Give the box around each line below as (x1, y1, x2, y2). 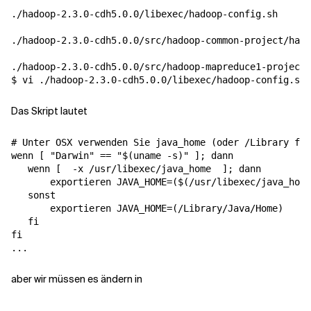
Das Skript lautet (11, 105, 87, 117)
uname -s (133, 150, 178, 161)
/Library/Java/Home (178, 203, 278, 214)
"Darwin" (50, 150, 94, 161)
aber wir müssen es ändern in (11, 273, 142, 285)
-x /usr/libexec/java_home (61, 163, 222, 174)
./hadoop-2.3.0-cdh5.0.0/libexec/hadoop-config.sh (11, 8, 278, 19)
